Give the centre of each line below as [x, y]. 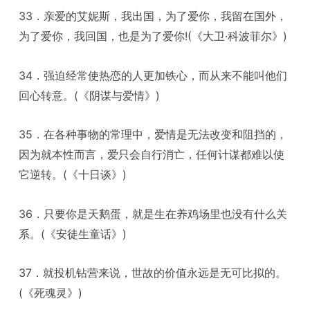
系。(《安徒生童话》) [73, 234]
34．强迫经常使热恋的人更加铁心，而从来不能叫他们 [153, 75]
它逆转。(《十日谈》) [73, 175]
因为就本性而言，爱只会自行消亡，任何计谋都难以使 [152, 155]
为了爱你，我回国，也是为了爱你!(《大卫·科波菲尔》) [153, 36]
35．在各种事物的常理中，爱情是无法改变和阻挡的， [153, 135]
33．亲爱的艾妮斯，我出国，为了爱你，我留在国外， [153, 16]
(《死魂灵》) [51, 293]
